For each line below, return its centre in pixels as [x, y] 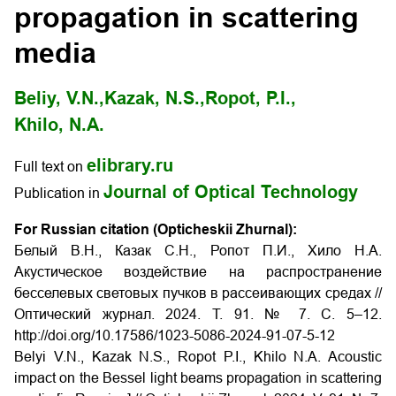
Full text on [50, 167]
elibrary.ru [130, 165]
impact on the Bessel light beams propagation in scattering [198, 378]
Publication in [59, 193]
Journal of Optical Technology [231, 192]
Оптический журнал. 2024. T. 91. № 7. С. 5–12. [198, 314]
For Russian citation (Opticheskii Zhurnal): [156, 229]
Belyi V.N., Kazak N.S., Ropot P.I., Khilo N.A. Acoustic [198, 357]
